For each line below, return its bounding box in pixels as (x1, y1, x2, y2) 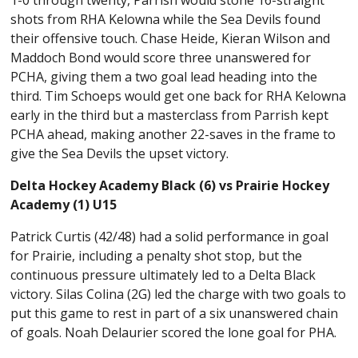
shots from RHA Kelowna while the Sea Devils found (10, 10, 321, 29)
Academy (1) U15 (10, 196, 117, 214)
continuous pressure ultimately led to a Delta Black (10, 266, 316, 284)
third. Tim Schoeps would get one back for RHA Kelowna (10, 87, 347, 105)
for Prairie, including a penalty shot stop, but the (10, 247, 303, 265)
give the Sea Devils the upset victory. (10, 145, 233, 163)
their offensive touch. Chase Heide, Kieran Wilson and (10, 30, 331, 48)
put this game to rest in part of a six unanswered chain (10, 304, 339, 323)
